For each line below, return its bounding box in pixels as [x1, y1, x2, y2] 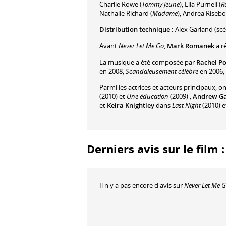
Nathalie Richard [99, 8, 149, 18]
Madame [152, 8, 178, 18]
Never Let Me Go [119, 41, 164, 50]
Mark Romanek [167, 41, 214, 50]
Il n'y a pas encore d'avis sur [99, 180, 184, 190]
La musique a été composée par [99, 58, 196, 67]
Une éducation [127, 92, 168, 101]
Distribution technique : [99, 25, 174, 34]
